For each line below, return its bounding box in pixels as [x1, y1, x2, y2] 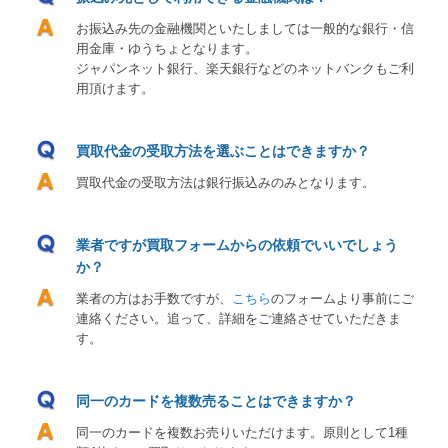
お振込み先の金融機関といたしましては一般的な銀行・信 [76, 21, 414, 36]
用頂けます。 [76, 81, 154, 96]
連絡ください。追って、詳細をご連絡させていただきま [76, 311, 401, 326]
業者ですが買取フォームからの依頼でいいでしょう [76, 237, 398, 253]
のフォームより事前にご [271, 291, 414, 306]
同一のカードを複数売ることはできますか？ [76, 393, 356, 409]
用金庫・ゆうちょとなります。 [76, 41, 258, 56]
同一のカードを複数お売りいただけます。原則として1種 [76, 425, 408, 440]
